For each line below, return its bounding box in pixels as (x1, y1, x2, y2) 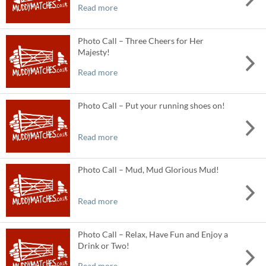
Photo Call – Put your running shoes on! (77, 100, 225, 110)
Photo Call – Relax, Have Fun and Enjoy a (77, 229, 228, 240)
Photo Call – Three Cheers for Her (77, 35, 204, 46)
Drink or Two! (77, 240, 129, 251)
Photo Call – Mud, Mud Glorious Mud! (77, 164, 219, 175)
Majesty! (77, 46, 110, 57)
